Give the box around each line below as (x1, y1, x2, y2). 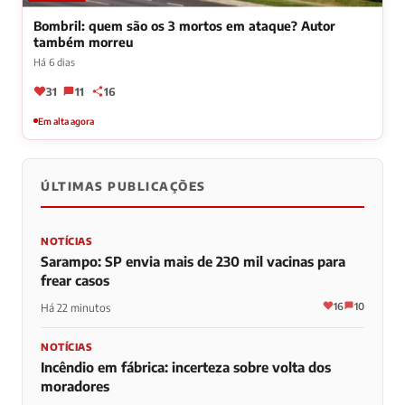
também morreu (33, 33, 133, 50)
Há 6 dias (33, 55, 75, 68)
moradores (41, 377, 109, 394)
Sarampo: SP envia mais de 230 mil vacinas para (41, 252, 345, 269)
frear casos (41, 271, 109, 288)
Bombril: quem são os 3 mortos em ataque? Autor (33, 17, 335, 33)
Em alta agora (38, 115, 94, 127)
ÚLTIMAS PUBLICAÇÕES (41, 178, 206, 193)
